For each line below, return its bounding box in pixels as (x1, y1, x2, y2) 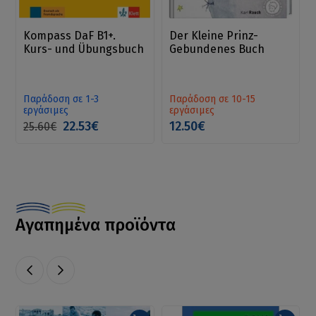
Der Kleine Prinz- (169, 29, 258, 43)
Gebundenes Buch (169, 42, 265, 56)
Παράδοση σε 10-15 (169, 93, 255, 106)
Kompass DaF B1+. (23, 29, 116, 43)
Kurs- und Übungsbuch (23, 42, 145, 56)
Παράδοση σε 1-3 (23, 93, 99, 106)
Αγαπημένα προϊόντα (16, 215, 176, 236)
